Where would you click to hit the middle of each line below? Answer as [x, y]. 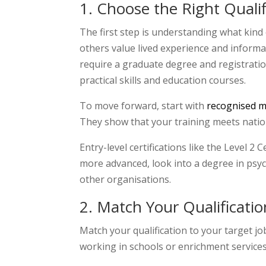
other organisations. [126, 179]
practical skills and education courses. [163, 80]
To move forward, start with [143, 105]
